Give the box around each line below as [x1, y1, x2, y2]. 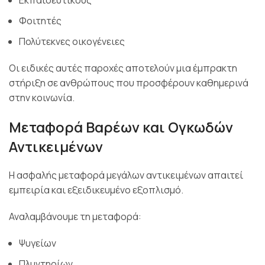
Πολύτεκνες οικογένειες [19, 34, 125, 48]
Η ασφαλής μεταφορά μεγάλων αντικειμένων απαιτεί [9, 168, 243, 182]
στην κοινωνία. [9, 91, 75, 104]
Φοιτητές [19, 14, 62, 27]
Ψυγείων [19, 236, 56, 250]
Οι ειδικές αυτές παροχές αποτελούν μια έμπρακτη [9, 61, 237, 75]
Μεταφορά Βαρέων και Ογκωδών [9, 117, 233, 137]
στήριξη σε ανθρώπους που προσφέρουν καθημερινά [9, 76, 248, 89]
